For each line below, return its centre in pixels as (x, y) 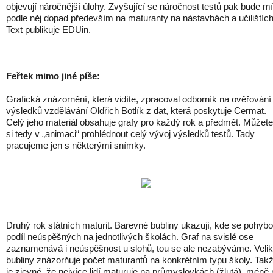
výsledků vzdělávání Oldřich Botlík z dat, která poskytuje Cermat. (136, 111)
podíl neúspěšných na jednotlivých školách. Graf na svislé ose (130, 237)
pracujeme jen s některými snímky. (76, 145)
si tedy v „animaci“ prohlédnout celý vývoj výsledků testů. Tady (130, 134)
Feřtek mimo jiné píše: (54, 76)
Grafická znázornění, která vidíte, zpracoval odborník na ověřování (139, 99)
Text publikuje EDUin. (48, 30)
